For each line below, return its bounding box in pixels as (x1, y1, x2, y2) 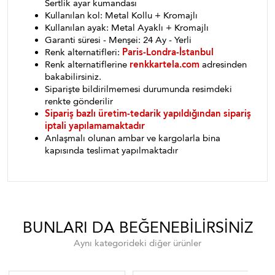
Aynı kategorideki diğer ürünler (74, 238, 201, 249)
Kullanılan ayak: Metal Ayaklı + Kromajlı (45, 22, 209, 33)
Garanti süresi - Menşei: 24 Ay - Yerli (45, 34, 192, 45)
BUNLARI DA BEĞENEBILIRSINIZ (22, 219, 253, 236)
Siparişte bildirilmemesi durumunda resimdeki (45, 83, 232, 95)
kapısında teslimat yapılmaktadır (45, 145, 178, 156)
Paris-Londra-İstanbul (122, 47, 214, 58)
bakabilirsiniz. (45, 71, 101, 82)
